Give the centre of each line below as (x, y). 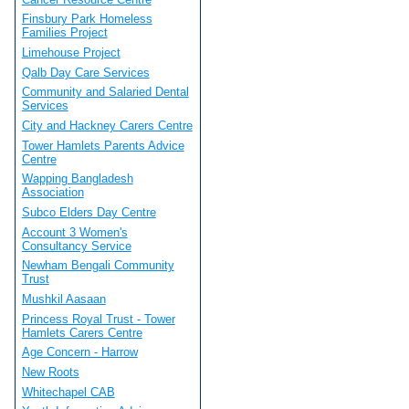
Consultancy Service (76, 246)
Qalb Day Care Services (85, 72)
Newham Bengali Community (98, 266)
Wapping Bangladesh (77, 179)
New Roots (50, 372)
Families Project (64, 33)
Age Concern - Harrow (79, 352)
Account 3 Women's (74, 232)
